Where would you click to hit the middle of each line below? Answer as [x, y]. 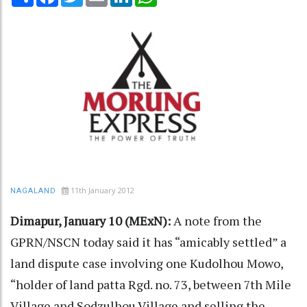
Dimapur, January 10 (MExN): [90, 220]
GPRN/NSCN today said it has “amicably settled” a [148, 242]
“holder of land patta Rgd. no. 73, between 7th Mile [151, 284]
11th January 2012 [102, 190]
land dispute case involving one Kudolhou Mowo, [147, 263]
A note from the [216, 220]
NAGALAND [33, 191]
